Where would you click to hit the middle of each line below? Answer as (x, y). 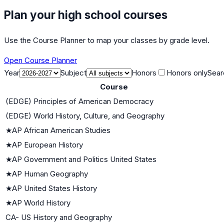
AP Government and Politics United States (84, 159)
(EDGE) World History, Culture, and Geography (85, 115)
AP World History (41, 202)
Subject (73, 72)
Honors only (187, 72)
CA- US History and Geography (59, 217)
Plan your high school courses (86, 14)
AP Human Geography (50, 173)
